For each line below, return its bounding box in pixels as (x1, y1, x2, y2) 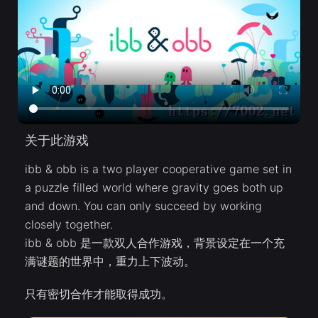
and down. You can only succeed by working (25, 199, 262, 214)
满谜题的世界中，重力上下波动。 (25, 254, 195, 269)
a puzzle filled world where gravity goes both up (25, 180, 283, 195)
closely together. (25, 217, 113, 232)
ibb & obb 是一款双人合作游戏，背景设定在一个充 (25, 236, 285, 251)
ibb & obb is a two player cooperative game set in (25, 162, 292, 177)
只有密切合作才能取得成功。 (25, 287, 172, 302)
